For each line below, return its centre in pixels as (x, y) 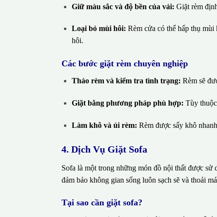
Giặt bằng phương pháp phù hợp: (127, 103)
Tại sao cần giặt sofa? (102, 203)
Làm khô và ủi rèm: (104, 125)
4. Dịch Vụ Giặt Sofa (104, 149)
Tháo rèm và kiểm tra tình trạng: (126, 81)
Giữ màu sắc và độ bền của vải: (123, 6)
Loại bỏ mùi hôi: (99, 29)
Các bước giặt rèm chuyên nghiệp (125, 64)
